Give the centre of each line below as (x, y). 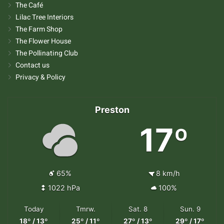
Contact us (33, 65)
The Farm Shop (39, 29)
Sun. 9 (190, 209)
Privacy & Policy (41, 77)
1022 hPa (64, 188)
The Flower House (43, 41)
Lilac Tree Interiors (45, 17)
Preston (112, 109)
